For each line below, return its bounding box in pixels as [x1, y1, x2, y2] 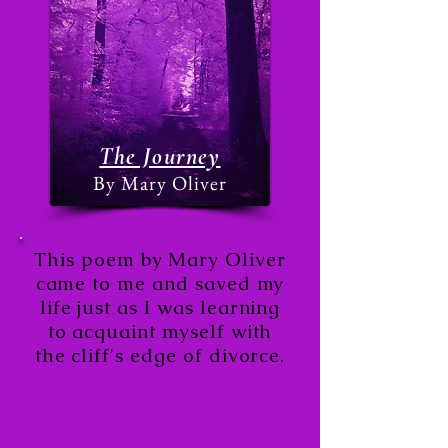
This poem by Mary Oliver [34, 247, 286, 272]
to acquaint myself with [47, 319, 273, 344]
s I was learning [129, 295, 281, 320]
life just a [39, 295, 130, 320]
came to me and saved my [35, 271, 285, 296]
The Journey [99, 142, 221, 171]
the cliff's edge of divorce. [34, 343, 286, 368]
